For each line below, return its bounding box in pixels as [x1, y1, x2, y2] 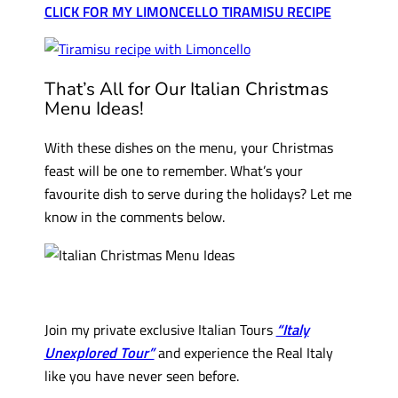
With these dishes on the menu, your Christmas [44, 136, 333, 159]
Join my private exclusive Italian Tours [44, 318, 276, 341]
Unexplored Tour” [44, 341, 155, 364]
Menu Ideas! [44, 95, 144, 121]
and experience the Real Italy [154, 341, 333, 364]
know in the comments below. [44, 205, 225, 228]
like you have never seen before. [44, 364, 239, 387]
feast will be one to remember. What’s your [44, 159, 303, 182]
